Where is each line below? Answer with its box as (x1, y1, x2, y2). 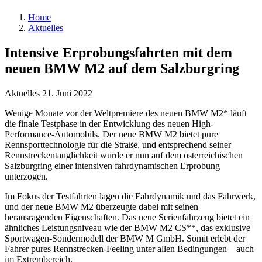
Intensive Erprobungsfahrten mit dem (5, 45, 232, 61)
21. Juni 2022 (42, 88, 92, 99)
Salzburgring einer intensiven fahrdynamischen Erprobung (5, 161, 220, 171)
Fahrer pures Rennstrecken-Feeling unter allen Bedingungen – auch (5, 244, 254, 254)
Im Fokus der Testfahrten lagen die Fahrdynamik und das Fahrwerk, (5, 191, 256, 202)
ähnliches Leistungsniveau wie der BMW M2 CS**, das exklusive (5, 223, 250, 233)
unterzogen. (5, 171, 48, 182)
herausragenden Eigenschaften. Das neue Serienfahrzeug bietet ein (5, 212, 250, 223)
